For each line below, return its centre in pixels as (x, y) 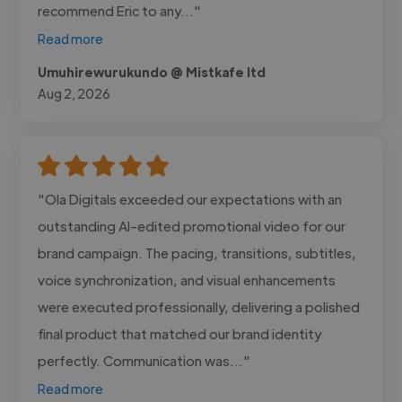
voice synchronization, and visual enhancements (187, 279)
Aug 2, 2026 (74, 93)
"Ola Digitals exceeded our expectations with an (190, 198)
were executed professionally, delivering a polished (199, 306)
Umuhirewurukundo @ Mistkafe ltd (152, 71)
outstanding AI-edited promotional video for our (192, 225)
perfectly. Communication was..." (144, 360)
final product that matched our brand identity (180, 333)
